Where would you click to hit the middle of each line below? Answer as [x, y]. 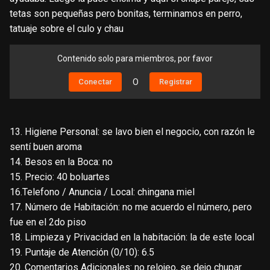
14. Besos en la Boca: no [61, 162]
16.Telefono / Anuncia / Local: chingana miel [102, 192]
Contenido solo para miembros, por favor [135, 59]
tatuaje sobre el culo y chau [67, 29]
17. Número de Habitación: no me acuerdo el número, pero [131, 207]
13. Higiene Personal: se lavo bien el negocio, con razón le [132, 132]
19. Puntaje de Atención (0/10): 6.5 [82, 253]
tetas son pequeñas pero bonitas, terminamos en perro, [126, 14]
